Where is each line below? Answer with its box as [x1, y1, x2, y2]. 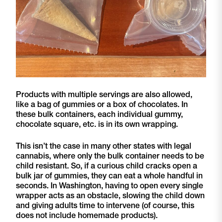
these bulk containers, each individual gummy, [16, 109, 183, 119]
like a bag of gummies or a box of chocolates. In [16, 99, 188, 110]
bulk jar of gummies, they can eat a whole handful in [16, 170, 203, 181]
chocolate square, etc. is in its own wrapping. [16, 119, 180, 129]
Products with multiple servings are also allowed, [16, 89, 192, 100]
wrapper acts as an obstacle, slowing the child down [16, 190, 205, 201]
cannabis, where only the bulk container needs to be [16, 151, 204, 161]
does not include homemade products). [16, 210, 158, 221]
